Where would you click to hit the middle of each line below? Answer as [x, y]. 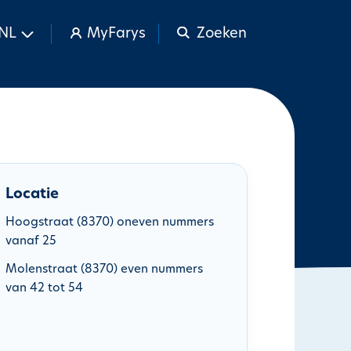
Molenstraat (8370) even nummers [104, 270]
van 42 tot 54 [44, 289]
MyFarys [116, 34]
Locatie [32, 195]
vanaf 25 [31, 242]
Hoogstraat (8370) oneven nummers [110, 223]
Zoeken [221, 34]
